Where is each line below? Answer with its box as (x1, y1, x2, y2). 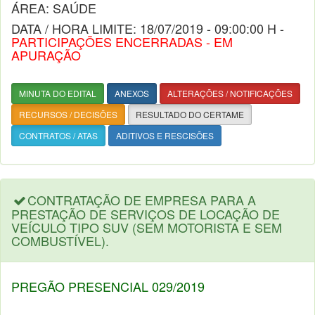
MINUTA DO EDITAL (19, 87, 96, 99)
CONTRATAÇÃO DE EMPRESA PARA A (27, 191, 257, 209)
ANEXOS (115, 87, 149, 99)
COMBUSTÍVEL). (11, 231, 109, 250)
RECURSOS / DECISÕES (19, 108, 117, 120)
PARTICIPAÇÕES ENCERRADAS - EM (11, 32, 233, 51)
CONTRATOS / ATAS (19, 129, 98, 141)
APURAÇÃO (11, 46, 81, 64)
